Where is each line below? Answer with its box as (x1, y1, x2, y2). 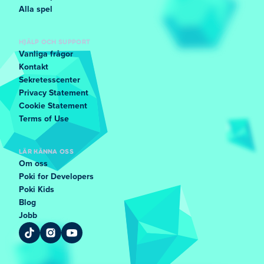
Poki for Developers (19, 173, 94, 181)
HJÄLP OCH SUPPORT (19, 37, 91, 45)
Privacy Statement (19, 89, 88, 97)
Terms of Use (19, 115, 69, 123)
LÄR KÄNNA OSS (19, 147, 74, 155)
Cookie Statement (19, 102, 87, 110)
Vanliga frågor (19, 50, 73, 58)
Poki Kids (19, 186, 54, 194)
